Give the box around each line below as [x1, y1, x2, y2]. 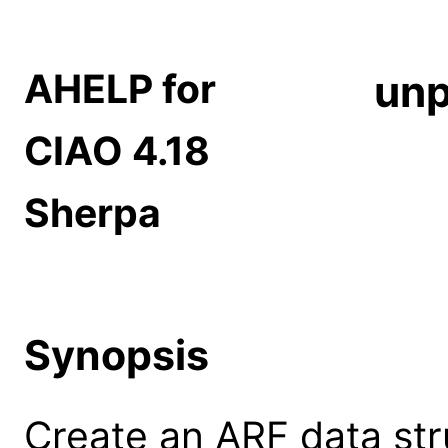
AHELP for [24, 65, 216, 113]
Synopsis [24, 329, 209, 380]
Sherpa [24, 189, 161, 237]
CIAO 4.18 [24, 127, 210, 175]
